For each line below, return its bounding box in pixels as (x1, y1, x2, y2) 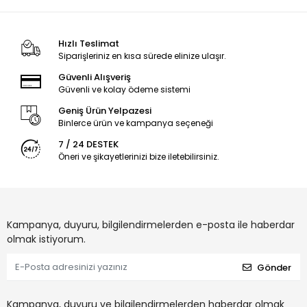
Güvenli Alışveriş (58, 71, 131, 84)
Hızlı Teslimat (58, 37, 119, 50)
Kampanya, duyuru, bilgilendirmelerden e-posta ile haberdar (7, 218, 295, 232)
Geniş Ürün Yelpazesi (58, 104, 151, 117)
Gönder (257, 260, 291, 274)
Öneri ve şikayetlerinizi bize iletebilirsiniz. (58, 151, 219, 162)
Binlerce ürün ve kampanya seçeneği (58, 117, 213, 129)
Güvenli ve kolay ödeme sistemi (58, 84, 191, 95)
